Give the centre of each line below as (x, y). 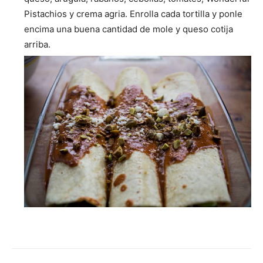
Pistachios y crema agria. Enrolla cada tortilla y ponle (133, 14)
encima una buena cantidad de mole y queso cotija (129, 29)
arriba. (37, 45)
